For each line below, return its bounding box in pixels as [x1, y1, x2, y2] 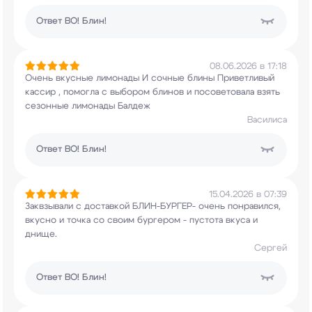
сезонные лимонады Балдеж [25, 102, 150, 111]
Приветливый [214, 74, 274, 83]
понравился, [225, 202, 281, 211]
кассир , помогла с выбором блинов [25, 88, 184, 97]
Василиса [247, 116, 287, 125]
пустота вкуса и [187, 216, 258, 225]
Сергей [254, 244, 287, 253]
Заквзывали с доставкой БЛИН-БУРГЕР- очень [25, 202, 225, 211]
